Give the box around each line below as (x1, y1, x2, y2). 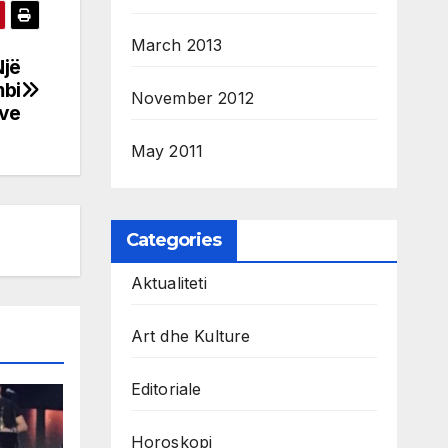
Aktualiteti (130, 273, 207, 294)
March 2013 (130, 35, 223, 56)
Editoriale (130, 379, 202, 400)
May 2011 (130, 141, 204, 162)
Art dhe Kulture (130, 326, 251, 347)
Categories (125, 229, 222, 252)
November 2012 (130, 88, 255, 109)
